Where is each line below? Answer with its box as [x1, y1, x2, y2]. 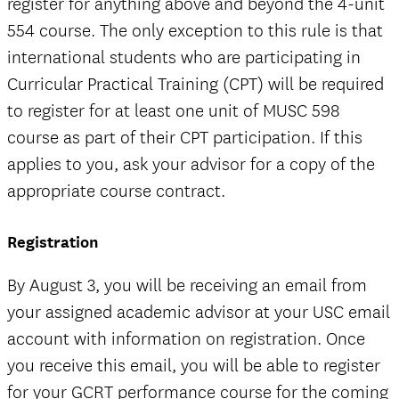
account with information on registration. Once [7, 328, 365, 351]
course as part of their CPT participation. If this [7, 126, 362, 150]
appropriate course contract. [7, 180, 225, 203]
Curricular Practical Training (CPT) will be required [7, 73, 384, 96]
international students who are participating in [7, 46, 361, 69]
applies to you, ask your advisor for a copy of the [7, 153, 375, 176]
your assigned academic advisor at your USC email [7, 301, 390, 324]
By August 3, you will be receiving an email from [7, 274, 367, 297]
